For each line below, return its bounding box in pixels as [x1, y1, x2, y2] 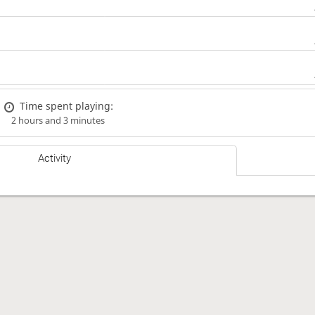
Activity [38, 152, 72, 165]
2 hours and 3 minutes [11, 114, 105, 127]
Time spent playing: [20, 98, 114, 112]
